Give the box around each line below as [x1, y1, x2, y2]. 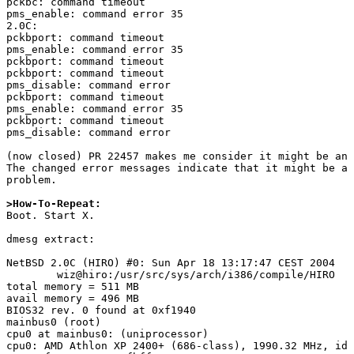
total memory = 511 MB [6, 281, 139, 293]
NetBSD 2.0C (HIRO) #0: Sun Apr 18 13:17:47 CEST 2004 [6, 257, 335, 269]
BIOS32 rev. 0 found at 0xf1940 [6, 304, 196, 317]
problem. [6, 174, 57, 186]
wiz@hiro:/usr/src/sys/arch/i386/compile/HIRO [6, 269, 57, 281]
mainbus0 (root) [6, 316, 101, 329]
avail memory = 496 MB [6, 292, 139, 305]
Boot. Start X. [6, 209, 95, 222]
